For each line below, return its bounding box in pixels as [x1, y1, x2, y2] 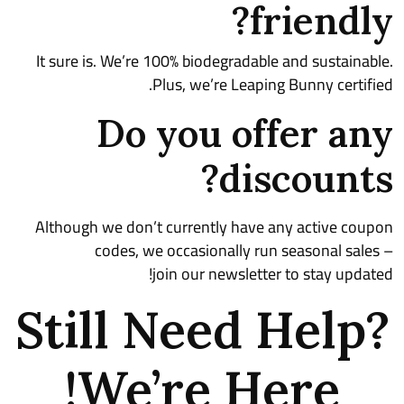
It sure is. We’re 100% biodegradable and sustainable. [36, 46, 393, 76]
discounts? [219, 154, 393, 203]
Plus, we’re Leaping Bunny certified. [152, 69, 393, 99]
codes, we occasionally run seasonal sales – [95, 235, 393, 265]
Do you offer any [96, 109, 393, 158]
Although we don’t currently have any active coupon [35, 212, 393, 242]
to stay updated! [281, 259, 393, 289]
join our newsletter [152, 259, 281, 289]
